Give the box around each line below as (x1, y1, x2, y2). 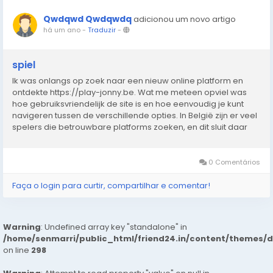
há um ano (43, 25, 80, 35)
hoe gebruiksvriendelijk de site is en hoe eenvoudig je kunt (12, 98, 244, 110)
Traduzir (88, 25, 116, 35)
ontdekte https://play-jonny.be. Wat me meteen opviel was (12, 87, 247, 98)
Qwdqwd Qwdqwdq (43, 13, 132, 25)
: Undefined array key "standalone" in (41, 221, 187, 233)
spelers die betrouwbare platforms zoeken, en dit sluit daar (12, 121, 247, 133)
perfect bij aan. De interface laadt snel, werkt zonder (12, 133, 219, 144)
